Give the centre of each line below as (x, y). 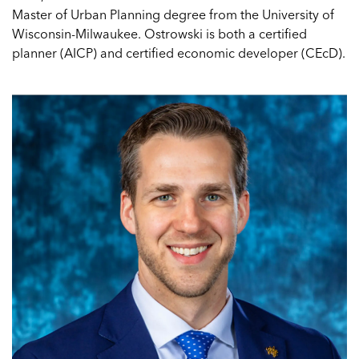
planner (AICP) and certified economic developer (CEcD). (179, 53)
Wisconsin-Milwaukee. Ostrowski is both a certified (159, 34)
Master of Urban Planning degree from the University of (173, 14)
